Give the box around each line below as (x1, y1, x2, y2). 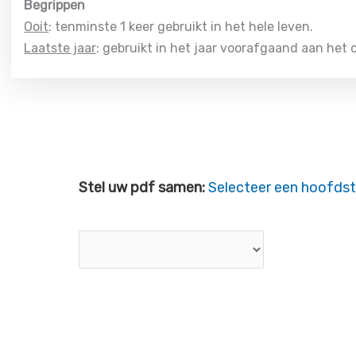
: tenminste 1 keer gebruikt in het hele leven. (48, 19, 314, 34)
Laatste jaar (24, 41, 97, 56)
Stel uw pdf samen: (79, 179, 209, 197)
